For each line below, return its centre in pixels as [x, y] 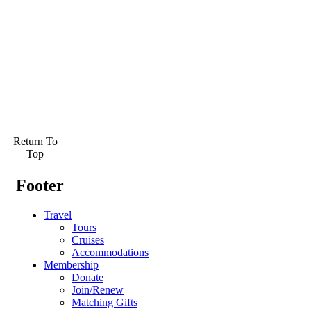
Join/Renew [98, 290]
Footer [40, 186]
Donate [87, 278]
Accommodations [110, 253]
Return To [35, 142]
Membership [71, 265]
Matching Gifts [104, 303]
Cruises [88, 240]
